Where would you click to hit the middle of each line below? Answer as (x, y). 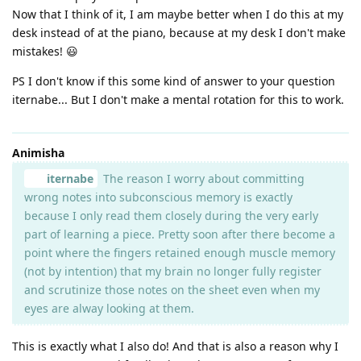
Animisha (38, 152)
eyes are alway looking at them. (109, 308)
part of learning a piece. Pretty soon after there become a (180, 234)
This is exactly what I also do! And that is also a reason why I (175, 346)
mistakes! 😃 (45, 51)
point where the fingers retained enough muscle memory (180, 252)
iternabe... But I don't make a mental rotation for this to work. (178, 99)
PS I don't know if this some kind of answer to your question (174, 81)
